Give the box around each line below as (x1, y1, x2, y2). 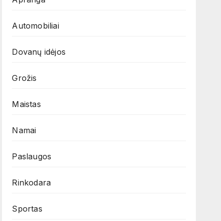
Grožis (12, 73, 37, 83)
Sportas (12, 204, 42, 214)
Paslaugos (12, 151, 52, 162)
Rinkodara (12, 178, 51, 188)
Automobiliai (12, 21, 59, 31)
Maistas (12, 99, 41, 110)
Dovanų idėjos (12, 47, 66, 57)
